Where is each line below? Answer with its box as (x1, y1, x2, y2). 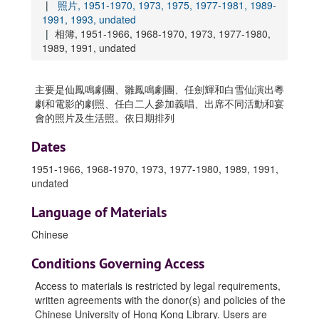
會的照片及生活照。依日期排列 (35, 110, 174, 125)
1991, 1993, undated (42, 12, 136, 26)
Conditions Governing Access (31, 254, 204, 273)
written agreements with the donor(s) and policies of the (35, 293, 286, 307)
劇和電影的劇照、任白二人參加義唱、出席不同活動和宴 (35, 96, 284, 110)
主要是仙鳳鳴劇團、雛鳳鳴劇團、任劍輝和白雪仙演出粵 (35, 82, 284, 96)
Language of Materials (31, 203, 167, 221)
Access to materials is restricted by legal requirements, (35, 278, 281, 293)
